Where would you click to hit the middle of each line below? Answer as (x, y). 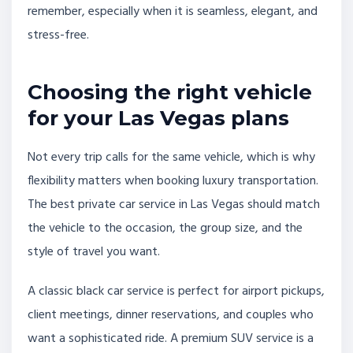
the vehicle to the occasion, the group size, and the (165, 229)
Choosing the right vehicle (170, 93)
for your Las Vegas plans (158, 119)
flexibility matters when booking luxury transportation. (173, 182)
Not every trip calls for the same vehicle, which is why (171, 158)
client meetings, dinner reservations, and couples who (171, 315)
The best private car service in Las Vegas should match (174, 205)
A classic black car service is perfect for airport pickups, (176, 291)
